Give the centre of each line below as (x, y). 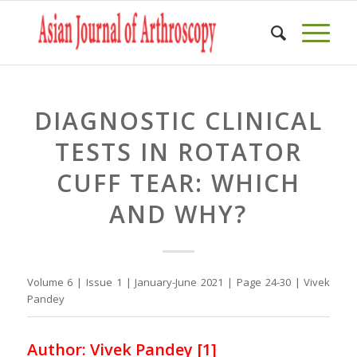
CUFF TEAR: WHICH (178, 183)
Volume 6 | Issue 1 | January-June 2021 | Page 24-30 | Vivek (178, 282)
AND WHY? (178, 214)
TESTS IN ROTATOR (178, 152)
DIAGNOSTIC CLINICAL (178, 121)
